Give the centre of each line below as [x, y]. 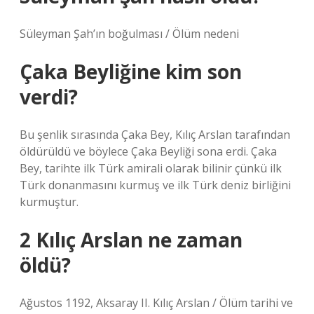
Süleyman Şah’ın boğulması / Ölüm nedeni [129, 34]
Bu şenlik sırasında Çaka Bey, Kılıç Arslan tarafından [155, 135]
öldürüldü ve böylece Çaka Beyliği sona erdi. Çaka [148, 151]
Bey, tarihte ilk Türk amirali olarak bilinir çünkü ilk [151, 168]
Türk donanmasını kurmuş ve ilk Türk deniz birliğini [155, 185]
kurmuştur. [49, 202]
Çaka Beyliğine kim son [131, 71]
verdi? [49, 97]
